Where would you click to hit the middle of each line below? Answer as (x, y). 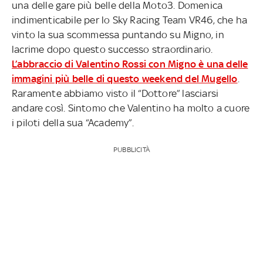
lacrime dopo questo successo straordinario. (112, 49)
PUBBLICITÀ (131, 149)
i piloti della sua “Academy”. (73, 122)
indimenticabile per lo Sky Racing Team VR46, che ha (130, 20)
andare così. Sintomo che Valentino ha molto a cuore (131, 108)
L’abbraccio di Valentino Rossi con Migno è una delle (130, 64)
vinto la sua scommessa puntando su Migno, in (118, 34)
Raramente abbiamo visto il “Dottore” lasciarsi (115, 93)
